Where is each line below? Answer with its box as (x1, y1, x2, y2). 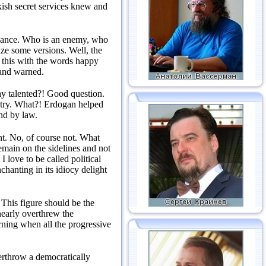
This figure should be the (1, 197, 94, 208)
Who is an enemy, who (22, 34, 108, 45)
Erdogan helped (44, 99, 103, 110)
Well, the (69, 45, 102, 55)
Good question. (47, 88, 104, 99)
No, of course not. (9, 132, 80, 142)
